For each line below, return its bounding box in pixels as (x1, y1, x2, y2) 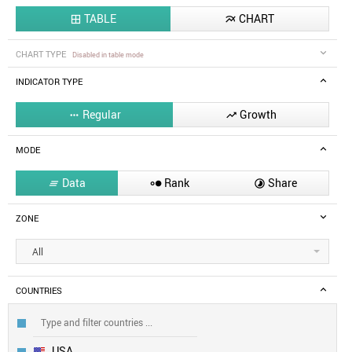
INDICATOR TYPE (16, 76, 82, 88)
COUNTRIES (16, 285, 62, 297)
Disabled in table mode (72, 49, 144, 60)
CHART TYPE (16, 49, 68, 60)
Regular (82, 107, 121, 123)
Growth (239, 107, 277, 123)
